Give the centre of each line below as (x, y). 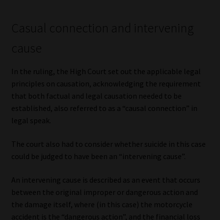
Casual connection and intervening (102, 28)
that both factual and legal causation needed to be (96, 96)
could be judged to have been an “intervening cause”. (98, 156)
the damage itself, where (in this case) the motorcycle (102, 204)
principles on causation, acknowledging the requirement (106, 84)
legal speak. (31, 121)
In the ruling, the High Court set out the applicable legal (106, 71)
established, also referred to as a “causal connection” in (104, 108)
